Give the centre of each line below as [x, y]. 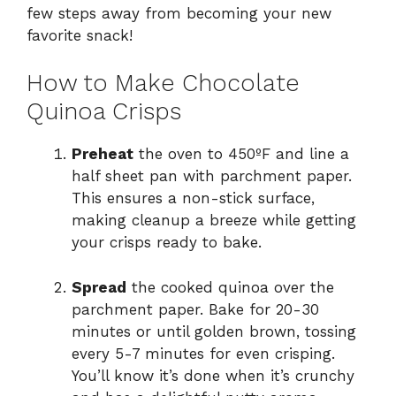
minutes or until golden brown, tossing [214, 331]
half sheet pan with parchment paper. [212, 176]
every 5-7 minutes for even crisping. [203, 353]
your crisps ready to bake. [167, 243]
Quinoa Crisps [104, 112]
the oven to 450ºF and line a [241, 154]
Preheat [103, 154]
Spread [99, 287]
